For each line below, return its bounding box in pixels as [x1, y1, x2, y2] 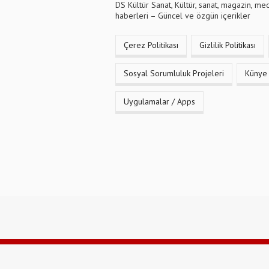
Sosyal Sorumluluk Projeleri [124, 68, 224, 79]
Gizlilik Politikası [199, 40, 256, 51]
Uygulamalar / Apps [124, 96, 195, 107]
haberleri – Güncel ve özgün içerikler [115, 10, 250, 22]
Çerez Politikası [124, 40, 178, 51]
